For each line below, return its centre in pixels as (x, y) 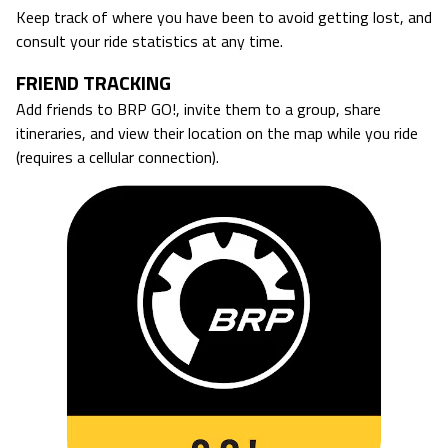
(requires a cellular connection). (117, 157)
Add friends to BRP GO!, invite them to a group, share (198, 109)
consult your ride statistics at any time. (149, 41)
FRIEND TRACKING (93, 83)
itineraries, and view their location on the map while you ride (217, 133)
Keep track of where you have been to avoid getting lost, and (224, 17)
